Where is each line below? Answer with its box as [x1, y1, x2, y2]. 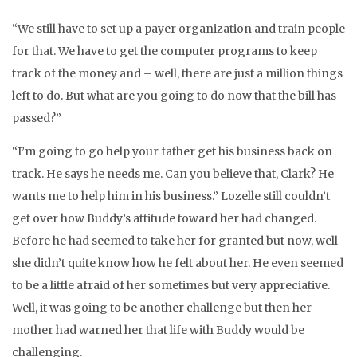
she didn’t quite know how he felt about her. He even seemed [12, 256, 343, 270]
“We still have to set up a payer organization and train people [12, 22, 345, 36]
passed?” [12, 111, 61, 125]
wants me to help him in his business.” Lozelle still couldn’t [12, 189, 330, 203]
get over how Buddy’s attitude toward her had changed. [12, 211, 316, 226]
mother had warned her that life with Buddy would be [12, 323, 304, 337]
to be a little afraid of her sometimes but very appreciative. [12, 278, 330, 292]
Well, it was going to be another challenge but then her [12, 300, 312, 315]
